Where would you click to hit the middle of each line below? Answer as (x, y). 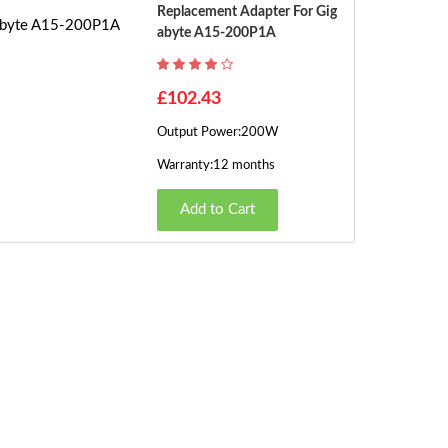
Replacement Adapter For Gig (246, 12)
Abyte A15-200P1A (216, 33)
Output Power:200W (217, 132)
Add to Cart (217, 209)
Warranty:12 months (215, 165)
